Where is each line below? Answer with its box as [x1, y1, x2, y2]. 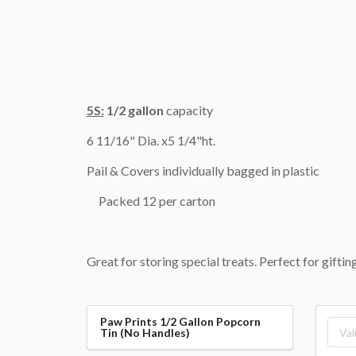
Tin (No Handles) [99, 326, 190, 339]
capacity [165, 103, 213, 118]
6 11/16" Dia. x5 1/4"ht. [86, 133, 215, 148]
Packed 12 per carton [86, 193, 215, 208]
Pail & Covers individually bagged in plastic [86, 163, 319, 178]
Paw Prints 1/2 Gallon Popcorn [99, 315, 261, 328]
